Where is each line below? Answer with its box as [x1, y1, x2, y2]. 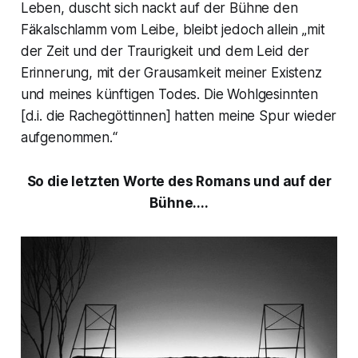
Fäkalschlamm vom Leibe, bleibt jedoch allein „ [20, 21, 307, 38]
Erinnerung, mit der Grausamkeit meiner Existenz [20, 64, 322, 81]
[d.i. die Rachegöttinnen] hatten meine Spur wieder [20, 107, 337, 124]
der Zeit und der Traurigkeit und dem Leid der [20, 42, 310, 59]
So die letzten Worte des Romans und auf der [26, 173, 332, 189]
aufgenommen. [20, 129, 113, 145]
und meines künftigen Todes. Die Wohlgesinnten [20, 86, 319, 102]
